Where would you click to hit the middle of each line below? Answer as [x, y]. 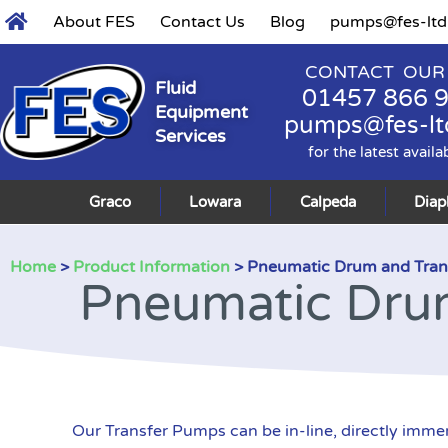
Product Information [151, 266]
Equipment [201, 111]
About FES [94, 22]
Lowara [215, 201]
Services [190, 135]
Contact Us [202, 22]
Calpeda [327, 201]
